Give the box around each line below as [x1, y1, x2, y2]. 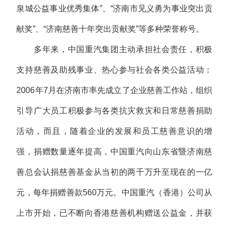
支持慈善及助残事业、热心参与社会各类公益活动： [16, 65, 213, 74]
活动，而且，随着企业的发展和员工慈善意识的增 [16, 126, 213, 135]
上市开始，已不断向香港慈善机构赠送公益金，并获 [16, 208, 213, 217]
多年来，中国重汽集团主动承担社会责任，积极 [16, 44, 213, 54]
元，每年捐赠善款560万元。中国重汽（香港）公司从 [16, 188, 213, 197]
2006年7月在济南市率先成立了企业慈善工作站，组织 [16, 85, 213, 95]
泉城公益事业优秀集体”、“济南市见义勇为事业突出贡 [16, 4, 213, 13]
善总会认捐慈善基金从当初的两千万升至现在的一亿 [16, 167, 213, 176]
